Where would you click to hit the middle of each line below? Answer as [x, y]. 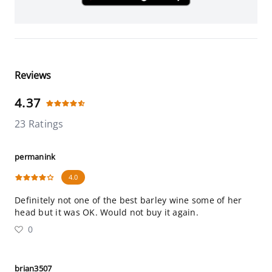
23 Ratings [39, 124]
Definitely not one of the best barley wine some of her [128, 200]
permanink [35, 157]
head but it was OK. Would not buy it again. [107, 212]
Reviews [33, 75]
